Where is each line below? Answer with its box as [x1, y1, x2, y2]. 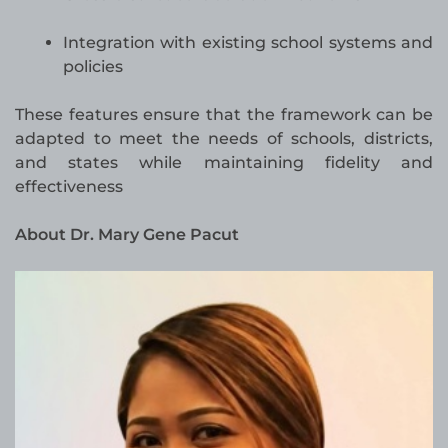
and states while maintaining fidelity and [15, 153, 433, 173]
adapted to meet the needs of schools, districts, [15, 129, 433, 149]
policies [63, 57, 123, 77]
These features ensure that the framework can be [15, 105, 433, 125]
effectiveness [15, 177, 123, 197]
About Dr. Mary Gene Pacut [15, 225, 239, 245]
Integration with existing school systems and [63, 33, 433, 53]
